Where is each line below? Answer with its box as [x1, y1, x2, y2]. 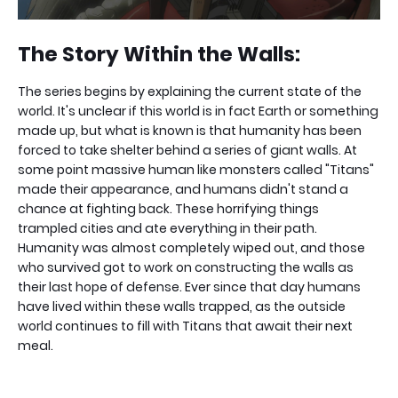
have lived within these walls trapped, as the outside [18, 297, 346, 315]
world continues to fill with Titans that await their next [18, 316, 353, 335]
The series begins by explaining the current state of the [18, 82, 362, 100]
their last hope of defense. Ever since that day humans [18, 277, 361, 296]
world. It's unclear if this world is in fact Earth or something [18, 101, 378, 120]
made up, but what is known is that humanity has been [18, 121, 362, 139]
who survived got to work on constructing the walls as [18, 258, 354, 276]
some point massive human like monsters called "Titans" [18, 160, 374, 179]
